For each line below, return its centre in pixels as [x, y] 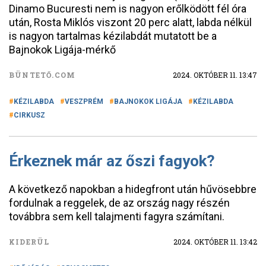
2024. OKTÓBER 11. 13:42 [215, 242]
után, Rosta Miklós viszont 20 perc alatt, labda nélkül [130, 22]
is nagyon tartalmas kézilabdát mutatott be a [113, 36]
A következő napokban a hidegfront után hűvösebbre [133, 189]
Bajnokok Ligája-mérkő [62, 50]
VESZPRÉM [84, 102]
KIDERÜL [29, 242]
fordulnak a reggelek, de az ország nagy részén [119, 203]
